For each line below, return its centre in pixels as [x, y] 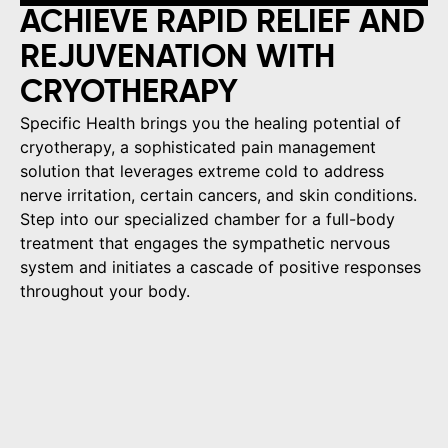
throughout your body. [105, 291]
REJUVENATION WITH [177, 58]
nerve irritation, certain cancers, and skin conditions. [218, 195]
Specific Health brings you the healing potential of [210, 123]
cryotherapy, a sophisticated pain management [198, 147]
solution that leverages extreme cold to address [202, 171]
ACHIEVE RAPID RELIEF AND [222, 23]
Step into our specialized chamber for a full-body [207, 219]
